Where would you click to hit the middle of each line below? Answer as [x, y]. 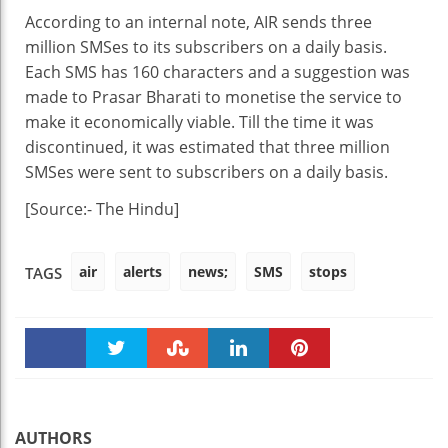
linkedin [238, 390]
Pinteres [299, 390]
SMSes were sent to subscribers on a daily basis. [206, 172]
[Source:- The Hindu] [102, 209]
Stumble [177, 390]
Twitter [116, 390]
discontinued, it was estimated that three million [207, 147]
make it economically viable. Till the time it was [199, 122]
